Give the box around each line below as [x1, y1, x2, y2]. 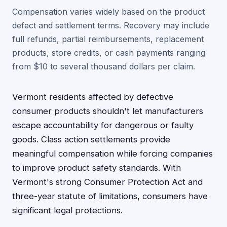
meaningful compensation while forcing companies [12, 148, 213, 159]
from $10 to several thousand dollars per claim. [12, 61, 195, 71]
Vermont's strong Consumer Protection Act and [12, 177, 203, 187]
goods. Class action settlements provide [12, 134, 170, 144]
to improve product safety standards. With [12, 163, 181, 173]
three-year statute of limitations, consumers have [12, 191, 208, 201]
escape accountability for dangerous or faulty [12, 120, 194, 130]
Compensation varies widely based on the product [12, 7, 205, 17]
